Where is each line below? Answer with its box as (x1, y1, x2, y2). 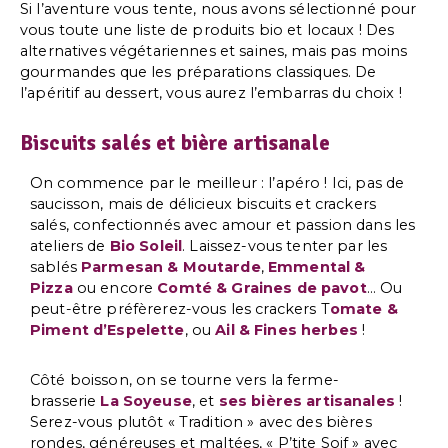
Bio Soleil (109, 237, 183, 256)
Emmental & (268, 258, 366, 277)
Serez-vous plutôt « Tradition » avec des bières (30, 412, 372, 431)
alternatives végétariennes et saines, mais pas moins (20, 41, 408, 60)
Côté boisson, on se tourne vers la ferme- (30, 370, 339, 389)
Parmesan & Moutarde (81, 258, 261, 277)
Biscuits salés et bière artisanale (20, 129, 330, 156)
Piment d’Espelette (30, 321, 185, 340)
